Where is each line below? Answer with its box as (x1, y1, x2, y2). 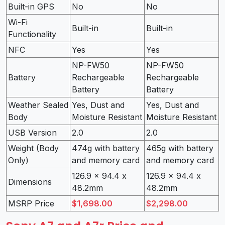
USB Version (8, 127, 57, 138)
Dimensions (8, 176, 52, 187)
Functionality (8, 29, 56, 39)
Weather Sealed (8, 99, 68, 110)
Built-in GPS (8, 1, 54, 12)
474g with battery (72, 143, 140, 153)
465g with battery (146, 143, 213, 153)
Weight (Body (8, 143, 59, 153)
